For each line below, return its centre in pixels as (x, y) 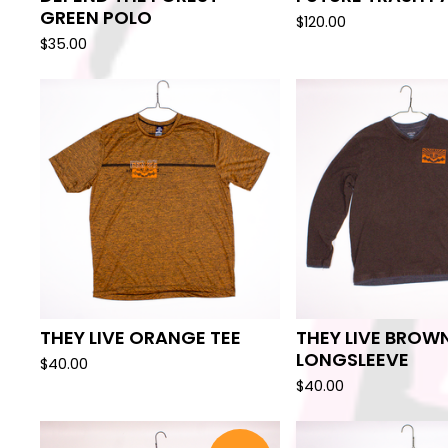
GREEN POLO (96, 17)
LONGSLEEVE (352, 359)
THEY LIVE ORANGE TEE (140, 337)
